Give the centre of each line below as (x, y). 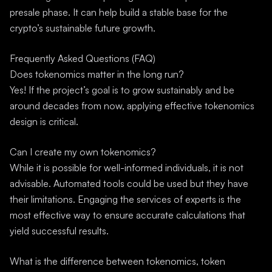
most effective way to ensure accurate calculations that (127, 215)
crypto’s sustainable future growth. (83, 28)
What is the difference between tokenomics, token (117, 261)
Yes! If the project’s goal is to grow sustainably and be (122, 90)
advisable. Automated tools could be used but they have (129, 183)
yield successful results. (59, 231)
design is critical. (44, 121)
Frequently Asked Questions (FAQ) (83, 58)
